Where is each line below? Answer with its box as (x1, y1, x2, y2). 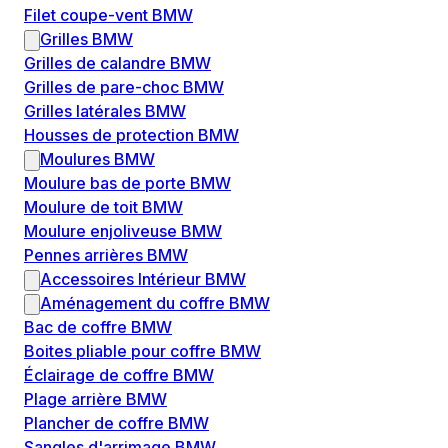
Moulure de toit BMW (24, 197, 183, 218)
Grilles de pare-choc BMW (24, 77, 224, 98)
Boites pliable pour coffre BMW (24, 341, 261, 362)
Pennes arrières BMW (24, 245, 188, 266)
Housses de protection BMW (24, 125, 239, 146)
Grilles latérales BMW (24, 101, 186, 122)
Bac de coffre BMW (24, 317, 172, 338)
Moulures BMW (40, 149, 155, 170)
